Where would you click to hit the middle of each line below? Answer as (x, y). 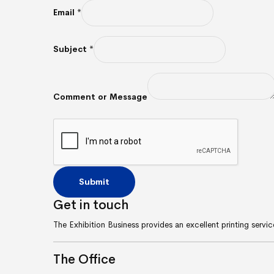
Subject (71, 50)
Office (97, 260)
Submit (94, 182)
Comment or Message (100, 97)
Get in (73, 205)
